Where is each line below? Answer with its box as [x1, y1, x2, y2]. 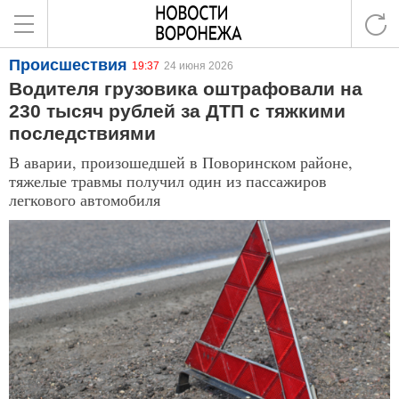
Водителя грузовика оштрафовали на [9, 78, 362, 99]
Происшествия [9, 56, 127, 74]
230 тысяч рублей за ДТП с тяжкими [9, 101, 346, 121]
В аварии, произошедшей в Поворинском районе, [9, 151, 353, 173]
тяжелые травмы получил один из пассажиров [9, 170, 327, 191]
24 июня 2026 [164, 60, 233, 72]
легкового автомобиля [9, 189, 160, 210]
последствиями [9, 123, 156, 143]
